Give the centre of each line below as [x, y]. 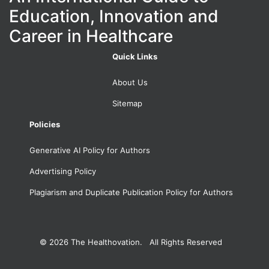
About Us [130, 82]
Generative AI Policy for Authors [89, 150]
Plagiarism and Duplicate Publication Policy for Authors [131, 192]
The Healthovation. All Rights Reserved [147, 242]
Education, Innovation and [114, 16]
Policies [44, 124]
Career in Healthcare [91, 36]
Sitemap [127, 103]
